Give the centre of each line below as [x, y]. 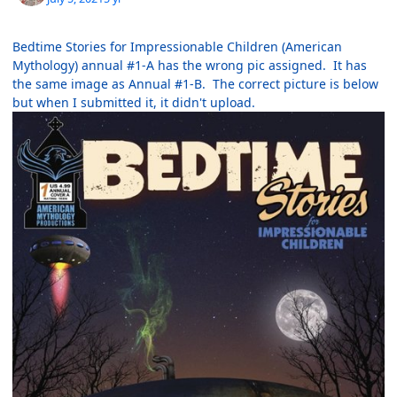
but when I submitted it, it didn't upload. [136, 103]
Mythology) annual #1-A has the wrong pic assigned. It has [190, 66]
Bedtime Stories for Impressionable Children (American [177, 47]
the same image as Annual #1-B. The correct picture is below [195, 84]
